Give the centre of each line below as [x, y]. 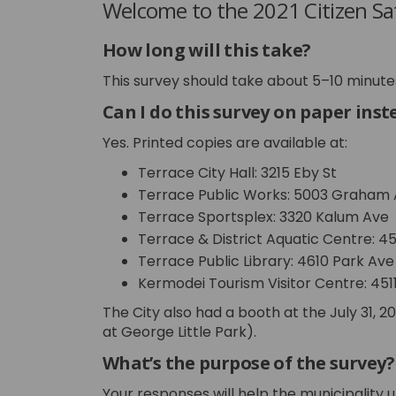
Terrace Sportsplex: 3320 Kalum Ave [263, 217]
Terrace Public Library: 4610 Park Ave [266, 261]
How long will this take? [206, 49]
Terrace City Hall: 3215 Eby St [237, 172]
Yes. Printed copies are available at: [225, 142]
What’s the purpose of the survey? [248, 362]
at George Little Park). [179, 331]
